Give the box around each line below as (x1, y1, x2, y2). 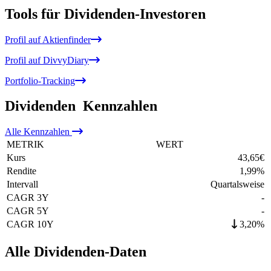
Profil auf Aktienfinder (5, 34, 91, 45)
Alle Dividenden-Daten (5, 244, 146, 260)
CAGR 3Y (7, 192, 49, 203)
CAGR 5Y (7, 206, 49, 217)
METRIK (7, 139, 44, 150)
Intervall (7, 179, 38, 190)
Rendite (7, 166, 36, 177)
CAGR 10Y (7, 219, 54, 230)
